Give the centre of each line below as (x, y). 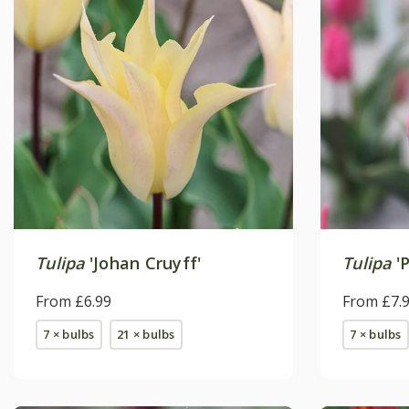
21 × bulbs (146, 334)
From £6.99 (73, 301)
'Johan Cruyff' (143, 262)
